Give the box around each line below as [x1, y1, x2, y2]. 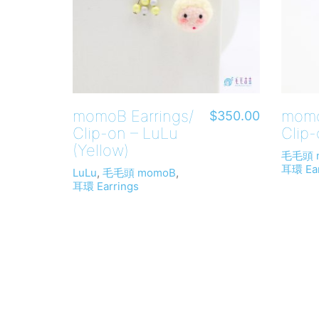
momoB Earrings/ [73, 106, 194, 125]
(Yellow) [73, 140, 129, 159]
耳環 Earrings [73, 179, 139, 193]
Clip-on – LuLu [73, 123, 178, 142]
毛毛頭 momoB [103, 166, 176, 179]
